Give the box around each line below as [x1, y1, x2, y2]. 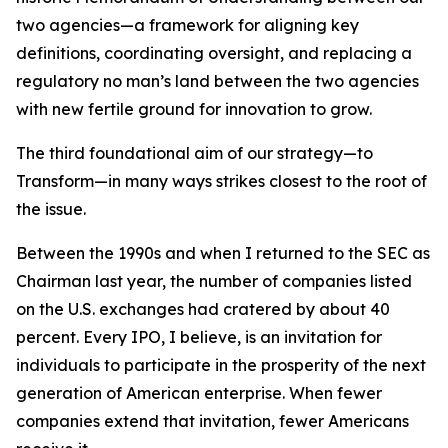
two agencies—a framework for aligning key [16, 15, 359, 35]
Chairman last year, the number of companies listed [16, 271, 412, 291]
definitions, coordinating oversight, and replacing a [16, 43, 412, 63]
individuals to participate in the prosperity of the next [16, 355, 426, 375]
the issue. [16, 199, 86, 219]
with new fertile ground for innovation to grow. [16, 99, 372, 119]
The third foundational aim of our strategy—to [16, 143, 373, 163]
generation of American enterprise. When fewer [16, 383, 382, 403]
